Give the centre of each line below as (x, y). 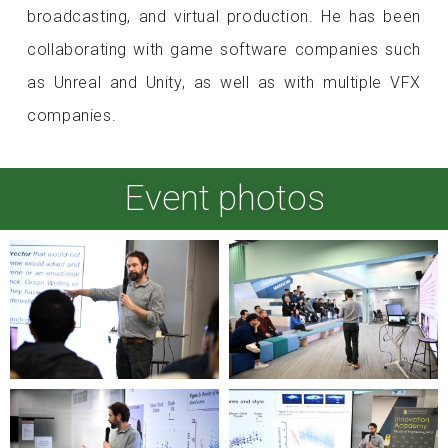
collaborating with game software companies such (224, 50)
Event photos (224, 198)
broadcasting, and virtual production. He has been (224, 17)
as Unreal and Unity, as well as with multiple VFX (224, 83)
